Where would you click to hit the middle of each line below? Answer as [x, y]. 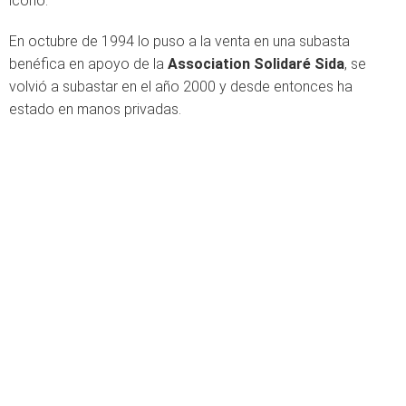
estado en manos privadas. [95, 109]
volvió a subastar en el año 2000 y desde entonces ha [181, 87]
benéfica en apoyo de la [88, 64]
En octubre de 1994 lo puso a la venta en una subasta [179, 41]
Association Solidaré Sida [256, 64]
